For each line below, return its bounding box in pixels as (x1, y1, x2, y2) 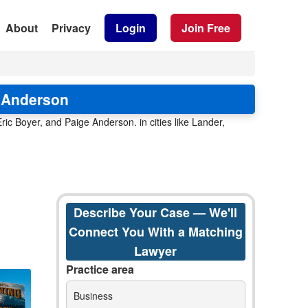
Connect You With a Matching (68, 223, 243, 241)
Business (73, 289, 113, 302)
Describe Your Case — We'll (74, 203, 238, 221)
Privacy (52, 19, 91, 36)
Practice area (65, 261, 134, 277)
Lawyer (134, 242, 177, 260)
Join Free (181, 19, 230, 36)
